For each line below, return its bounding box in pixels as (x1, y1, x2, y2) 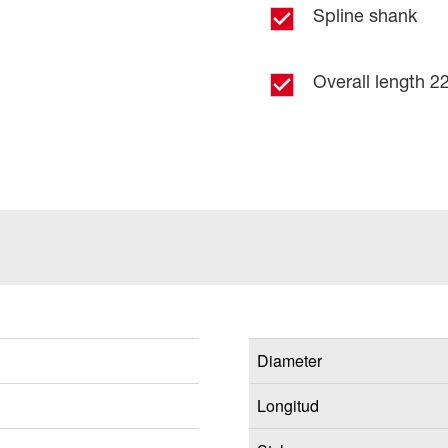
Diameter (256, 349, 322, 372)
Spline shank (312, 4, 417, 26)
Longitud (256, 394, 319, 417)
